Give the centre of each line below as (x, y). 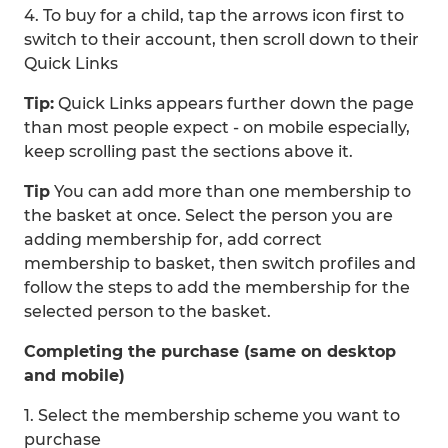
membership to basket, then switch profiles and (220, 263)
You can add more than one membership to (230, 191)
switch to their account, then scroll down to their (221, 39)
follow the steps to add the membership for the (217, 287)
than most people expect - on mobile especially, (217, 127)
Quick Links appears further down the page (234, 103)
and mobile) (74, 375)
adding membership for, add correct (173, 239)
